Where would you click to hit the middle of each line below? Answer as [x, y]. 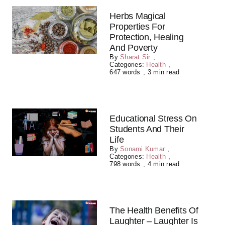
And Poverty [134, 48]
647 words [125, 72]
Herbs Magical [138, 16]
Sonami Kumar [143, 149]
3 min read [163, 72]
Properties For [137, 27]
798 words [125, 164]
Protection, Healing [147, 37]
